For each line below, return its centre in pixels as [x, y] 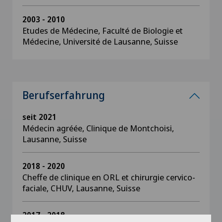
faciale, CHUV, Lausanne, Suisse [81, 188]
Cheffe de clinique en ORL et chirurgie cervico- [109, 177]
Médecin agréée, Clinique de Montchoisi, [98, 128]
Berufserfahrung [64, 95]
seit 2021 [39, 117]
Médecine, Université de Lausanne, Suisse [100, 41]
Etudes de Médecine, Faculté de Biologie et [103, 30]
